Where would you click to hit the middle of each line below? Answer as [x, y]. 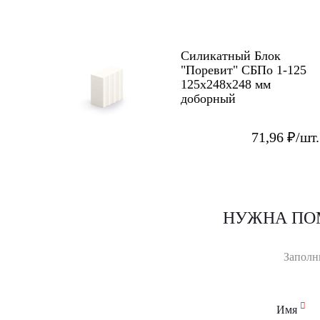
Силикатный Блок [231, 55]
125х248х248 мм [226, 84]
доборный [208, 98]
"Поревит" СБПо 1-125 [244, 70]
